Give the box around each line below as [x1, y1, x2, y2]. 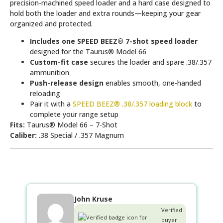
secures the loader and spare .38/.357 [88, 57, 212, 67]
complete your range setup [30, 110, 118, 119]
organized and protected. [10, 18, 93, 28]
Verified [161, 206, 182, 214]
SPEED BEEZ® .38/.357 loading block [73, 99, 192, 109]
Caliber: [10, 130, 37, 140]
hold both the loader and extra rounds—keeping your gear [10, 8, 201, 18]
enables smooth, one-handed [104, 78, 201, 88]
